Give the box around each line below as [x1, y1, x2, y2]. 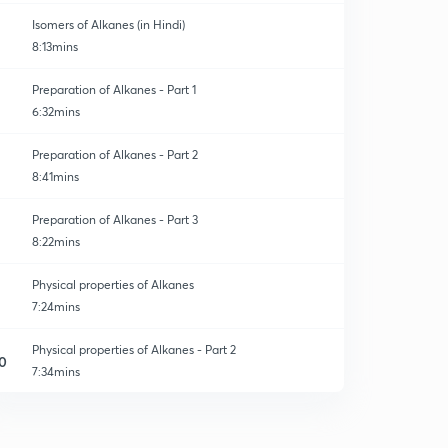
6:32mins [32, 104, 80, 119]
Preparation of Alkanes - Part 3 [32, 212, 198, 227]
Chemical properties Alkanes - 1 [32, 407, 204, 422]
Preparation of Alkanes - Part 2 [32, 147, 198, 162]
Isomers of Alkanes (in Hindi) [32, 17, 185, 32]
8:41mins [32, 169, 79, 184]
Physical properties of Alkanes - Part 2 [32, 342, 236, 357]
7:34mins [32, 364, 80, 379]
